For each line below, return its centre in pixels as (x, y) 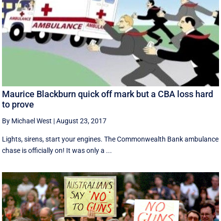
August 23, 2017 (82, 121)
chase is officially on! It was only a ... (57, 151)
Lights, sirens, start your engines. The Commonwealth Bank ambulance (110, 139)
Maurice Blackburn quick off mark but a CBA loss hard (108, 94)
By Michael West (27, 121)
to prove (18, 105)
